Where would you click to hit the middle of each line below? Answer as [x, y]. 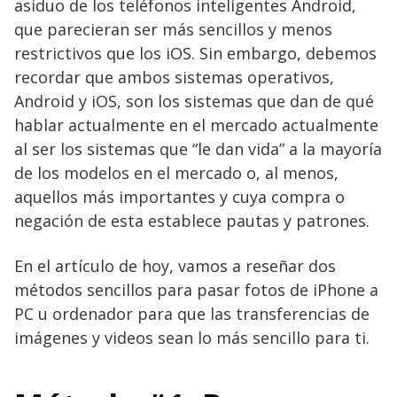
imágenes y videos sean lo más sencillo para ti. [192, 337]
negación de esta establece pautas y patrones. [192, 220]
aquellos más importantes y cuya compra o [179, 196]
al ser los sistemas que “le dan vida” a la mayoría [198, 148]
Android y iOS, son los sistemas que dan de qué [194, 101]
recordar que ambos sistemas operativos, [174, 77]
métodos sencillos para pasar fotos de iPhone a [196, 289]
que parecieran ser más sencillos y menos [173, 29]
